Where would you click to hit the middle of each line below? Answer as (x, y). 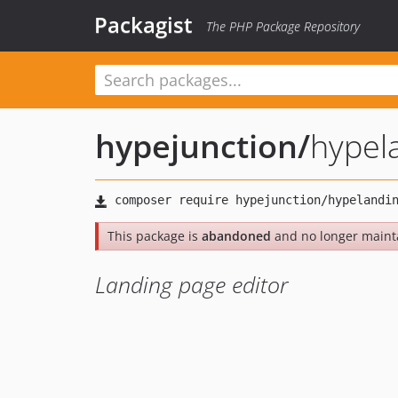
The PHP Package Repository (283, 26)
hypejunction (196, 146)
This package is (155, 236)
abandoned (236, 236)
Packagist (143, 24)
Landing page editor (192, 284)
